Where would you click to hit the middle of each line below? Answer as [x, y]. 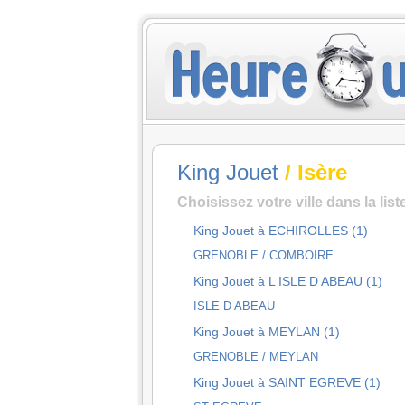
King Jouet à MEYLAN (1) [267, 332]
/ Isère [313, 172]
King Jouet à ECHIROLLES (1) [281, 231]
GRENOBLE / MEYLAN [256, 357]
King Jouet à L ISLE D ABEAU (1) [288, 281]
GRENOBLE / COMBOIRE [264, 255]
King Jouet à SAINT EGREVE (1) [287, 382]
